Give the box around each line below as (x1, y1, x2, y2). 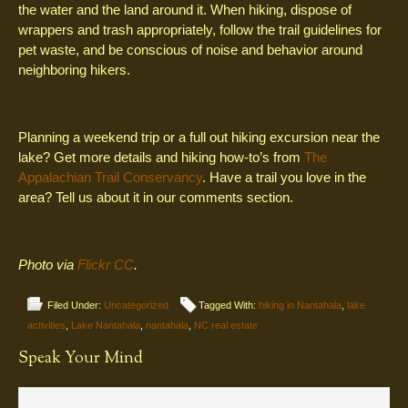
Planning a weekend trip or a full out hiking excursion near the (18, 128, 380, 145)
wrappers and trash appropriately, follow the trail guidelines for (18, 21, 382, 37)
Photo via (18, 256, 77, 272)
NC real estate (194, 319, 258, 331)
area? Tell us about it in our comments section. (18, 189, 293, 205)
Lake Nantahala (71, 319, 140, 331)
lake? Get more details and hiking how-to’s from (18, 148, 304, 165)
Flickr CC (77, 256, 134, 272)
